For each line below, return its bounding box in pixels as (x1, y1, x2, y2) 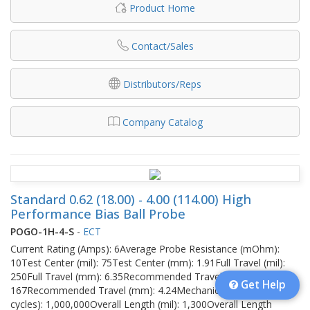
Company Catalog (122, 115, 203, 129)
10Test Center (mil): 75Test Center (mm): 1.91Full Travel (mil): (10, 255, 285, 269)
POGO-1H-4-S (10, 224, 74, 238)
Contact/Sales (131, 39, 194, 53)
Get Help (238, 277, 286, 292)
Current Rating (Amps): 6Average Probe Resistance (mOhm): (10, 241, 280, 255)
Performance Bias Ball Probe (10, 205, 185, 222)
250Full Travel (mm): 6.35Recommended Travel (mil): (10, 269, 246, 283)
